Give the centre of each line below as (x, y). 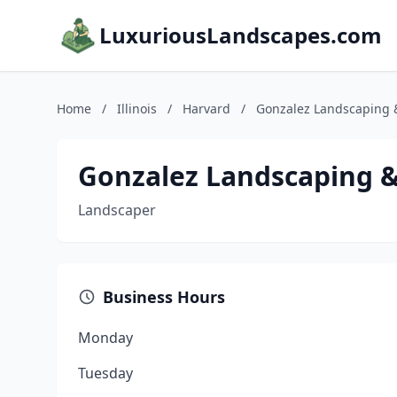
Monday (105, 338)
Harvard (206, 109)
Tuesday (105, 373)
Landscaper (117, 210)
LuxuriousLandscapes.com (241, 35)
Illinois (137, 109)
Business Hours (164, 297)
